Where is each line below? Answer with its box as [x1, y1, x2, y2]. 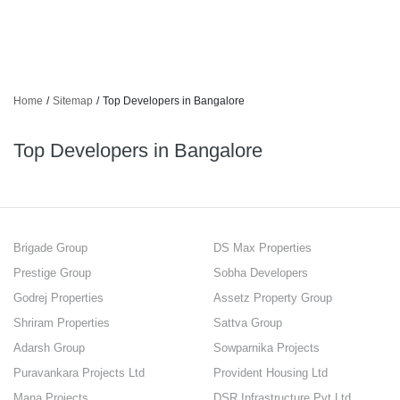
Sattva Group [213, 316, 282, 329]
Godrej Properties [13, 291, 104, 304]
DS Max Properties [213, 241, 312, 254]
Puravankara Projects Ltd [13, 366, 145, 379]
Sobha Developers [213, 266, 308, 279]
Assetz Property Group [213, 291, 332, 304]
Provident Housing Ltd [213, 366, 328, 379]
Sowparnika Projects [213, 341, 320, 354]
